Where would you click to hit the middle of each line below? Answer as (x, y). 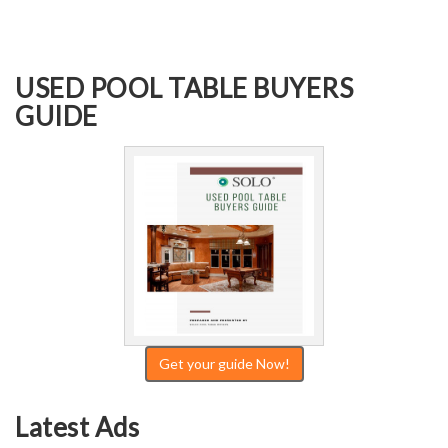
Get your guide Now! (224, 363)
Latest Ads (77, 427)
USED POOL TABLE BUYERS (184, 87)
